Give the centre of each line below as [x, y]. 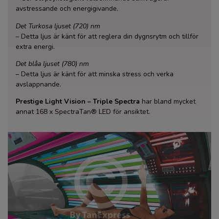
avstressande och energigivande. [67, 9]
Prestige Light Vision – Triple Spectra [78, 102]
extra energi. [35, 46]
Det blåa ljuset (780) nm [52, 64]
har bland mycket [168, 102]
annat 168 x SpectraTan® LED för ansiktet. [83, 112]
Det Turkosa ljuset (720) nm [58, 26]
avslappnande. [38, 84]
